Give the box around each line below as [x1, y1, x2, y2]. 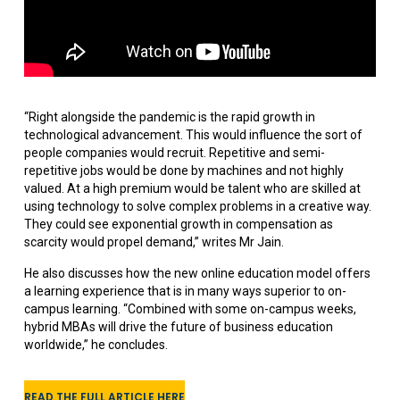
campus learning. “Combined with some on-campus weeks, [23, 302, 356, 317]
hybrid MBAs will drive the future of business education [23, 320, 333, 335]
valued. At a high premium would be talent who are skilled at [23, 181, 361, 196]
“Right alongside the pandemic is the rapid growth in [23, 110, 315, 125]
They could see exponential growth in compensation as [23, 217, 333, 232]
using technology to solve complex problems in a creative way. [23, 199, 371, 214]
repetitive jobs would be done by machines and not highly [23, 163, 344, 179]
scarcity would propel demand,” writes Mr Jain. [23, 235, 284, 250]
